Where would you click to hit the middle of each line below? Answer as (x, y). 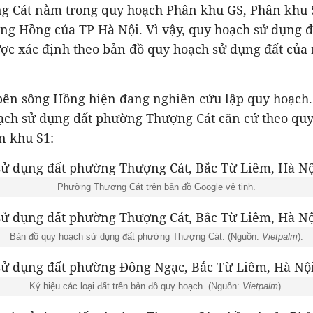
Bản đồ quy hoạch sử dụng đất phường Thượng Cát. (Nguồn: (136, 236)
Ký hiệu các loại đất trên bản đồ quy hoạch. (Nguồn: (136, 286)
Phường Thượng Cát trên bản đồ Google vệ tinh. (156, 187)
